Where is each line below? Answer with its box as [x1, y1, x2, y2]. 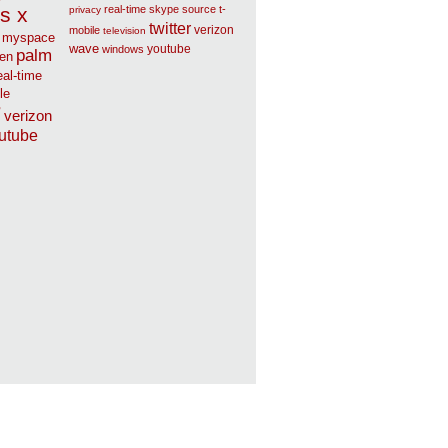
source [182, 3, 216, 16]
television [103, 25, 146, 37]
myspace [2, 30, 55, 46]
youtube [147, 42, 191, 57]
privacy [69, 4, 101, 16]
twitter [149, 19, 191, 38]
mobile [69, 24, 100, 37]
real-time [104, 3, 146, 16]
